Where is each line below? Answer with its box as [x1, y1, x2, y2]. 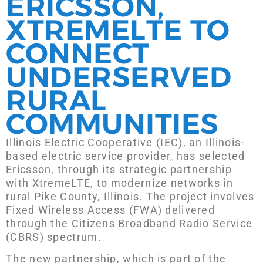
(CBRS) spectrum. [6, 230, 102, 243]
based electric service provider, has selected [6, 149, 245, 162]
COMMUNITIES [6, 106, 219, 141]
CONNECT [6, 36, 150, 70]
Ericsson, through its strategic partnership [6, 163, 232, 176]
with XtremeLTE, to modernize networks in [6, 176, 233, 189]
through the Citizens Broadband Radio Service [6, 217, 253, 230]
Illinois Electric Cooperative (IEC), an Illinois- [6, 136, 245, 149]
